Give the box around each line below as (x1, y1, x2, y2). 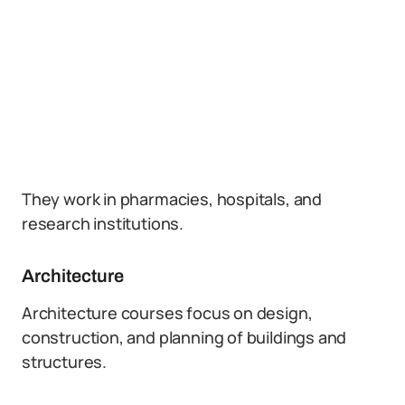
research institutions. (22, 212, 184, 234)
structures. (22, 351, 108, 372)
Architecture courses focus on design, (22, 302, 313, 324)
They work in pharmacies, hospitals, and (22, 188, 322, 210)
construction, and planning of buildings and (22, 326, 347, 348)
